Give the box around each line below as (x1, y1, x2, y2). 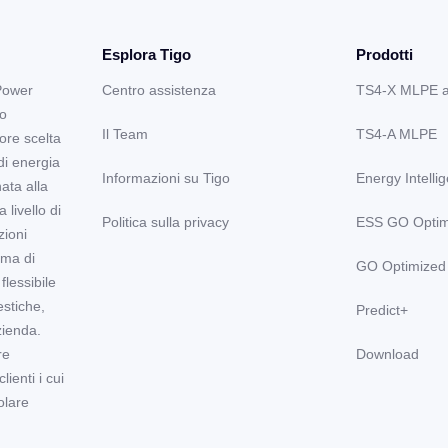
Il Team (101, 125, 148, 142)
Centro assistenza (101, 81, 216, 98)
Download (356, 345, 420, 362)
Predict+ (356, 301, 409, 318)
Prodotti (356, 45, 414, 63)
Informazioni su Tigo (101, 169, 230, 186)
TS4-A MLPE (356, 125, 438, 142)
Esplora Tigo (101, 45, 191, 63)
